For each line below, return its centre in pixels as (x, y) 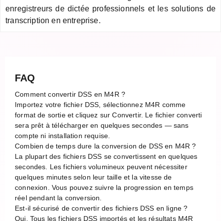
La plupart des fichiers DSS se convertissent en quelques (106, 156)
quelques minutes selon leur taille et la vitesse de (93, 177)
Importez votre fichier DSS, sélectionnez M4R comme (100, 104)
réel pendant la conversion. (58, 198)
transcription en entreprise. (53, 20)
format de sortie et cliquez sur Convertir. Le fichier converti (109, 115)
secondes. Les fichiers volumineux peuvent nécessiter (101, 166)
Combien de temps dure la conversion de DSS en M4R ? (106, 146)
